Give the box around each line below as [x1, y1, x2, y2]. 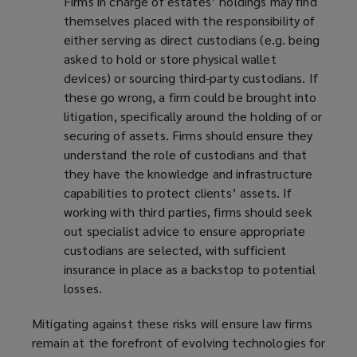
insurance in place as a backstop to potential [64, 261, 316, 278]
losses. [64, 280, 103, 297]
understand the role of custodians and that [64, 146, 308, 163]
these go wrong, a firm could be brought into [64, 88, 317, 106]
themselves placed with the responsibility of [64, 12, 316, 29]
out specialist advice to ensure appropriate [64, 222, 306, 240]
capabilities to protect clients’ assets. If [64, 184, 292, 202]
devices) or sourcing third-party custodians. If [64, 69, 319, 87]
